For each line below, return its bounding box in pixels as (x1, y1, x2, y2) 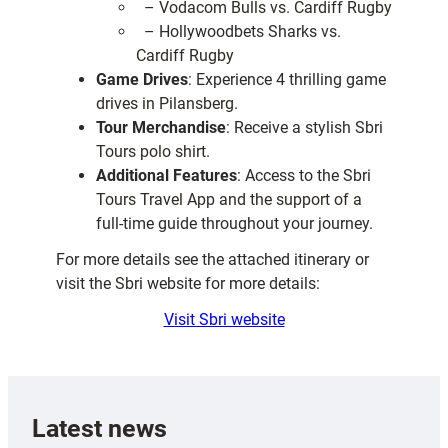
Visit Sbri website (163, 310, 285, 330)
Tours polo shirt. (96, 142, 210, 162)
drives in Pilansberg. (96, 94, 238, 114)
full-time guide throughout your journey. (96, 214, 373, 234)
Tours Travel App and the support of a (96, 190, 362, 210)
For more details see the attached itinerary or (56, 250, 369, 270)
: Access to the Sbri (237, 166, 371, 186)
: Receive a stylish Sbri (226, 118, 383, 138)
